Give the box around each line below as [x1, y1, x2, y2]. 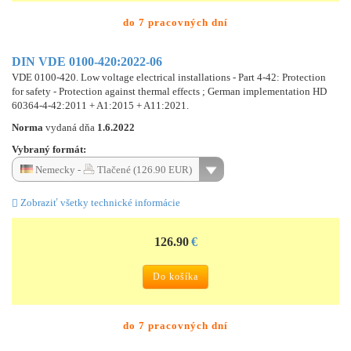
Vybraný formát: [12, 143, 86, 155]
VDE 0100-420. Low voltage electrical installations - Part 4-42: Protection [12, 71, 326, 83]
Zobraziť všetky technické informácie [18, 196, 180, 208]
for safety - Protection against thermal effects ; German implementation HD [12, 85, 327, 97]
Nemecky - [33, 163, 83, 175]
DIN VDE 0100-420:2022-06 [12, 54, 162, 68]
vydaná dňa [45, 121, 97, 133]
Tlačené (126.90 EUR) [95, 163, 192, 175]
